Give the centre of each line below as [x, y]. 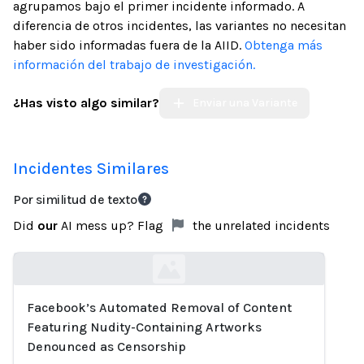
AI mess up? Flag [112, 225]
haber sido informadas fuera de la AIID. [129, 45]
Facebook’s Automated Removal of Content [159, 308]
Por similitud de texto [75, 199]
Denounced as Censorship [106, 347]
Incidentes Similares [91, 169]
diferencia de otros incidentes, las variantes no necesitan [180, 26]
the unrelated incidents [260, 225]
